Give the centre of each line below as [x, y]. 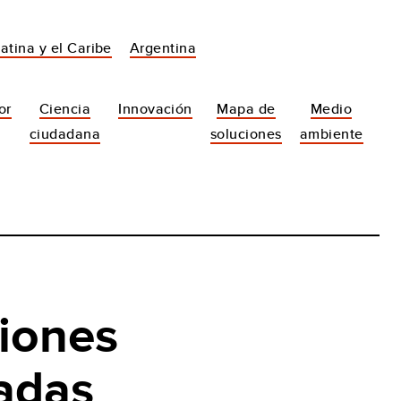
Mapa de [246, 109]
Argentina [163, 48]
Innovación [155, 109]
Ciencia [65, 109]
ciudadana [65, 134]
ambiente [331, 134]
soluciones [246, 134]
